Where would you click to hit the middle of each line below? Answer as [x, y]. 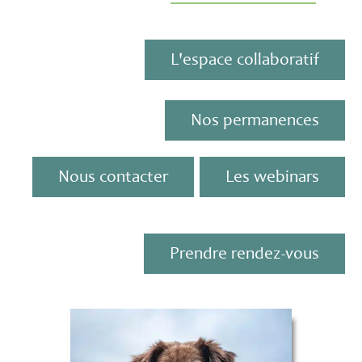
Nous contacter [113, 177]
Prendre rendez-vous [244, 254]
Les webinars [272, 177]
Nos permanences [255, 120]
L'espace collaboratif [244, 60]
